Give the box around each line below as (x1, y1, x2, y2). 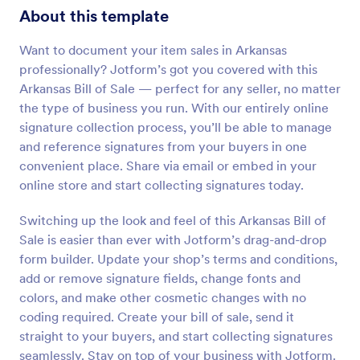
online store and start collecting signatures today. (19, 177, 304, 193)
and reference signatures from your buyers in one (19, 138, 307, 154)
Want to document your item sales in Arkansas (19, 42, 287, 58)
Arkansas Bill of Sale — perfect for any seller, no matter (19, 80, 341, 96)
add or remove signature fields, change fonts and (19, 270, 301, 286)
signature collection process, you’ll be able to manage (19, 119, 332, 135)
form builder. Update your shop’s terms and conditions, (19, 251, 337, 267)
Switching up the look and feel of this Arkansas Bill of (19, 212, 326, 228)
